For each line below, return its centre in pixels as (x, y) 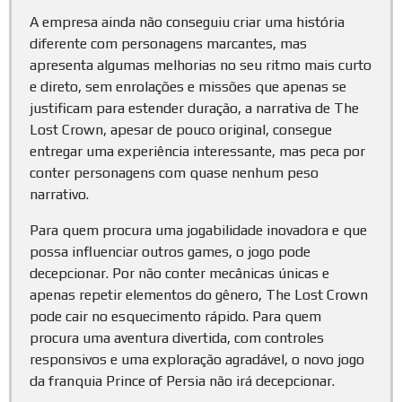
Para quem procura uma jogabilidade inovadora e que (198, 231)
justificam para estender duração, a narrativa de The (194, 109)
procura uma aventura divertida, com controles (177, 338)
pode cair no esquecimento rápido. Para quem (175, 317)
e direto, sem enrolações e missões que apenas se (188, 87)
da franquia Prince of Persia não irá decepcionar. (182, 381)
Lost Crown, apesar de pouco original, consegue (181, 130)
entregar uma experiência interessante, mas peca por (197, 152)
